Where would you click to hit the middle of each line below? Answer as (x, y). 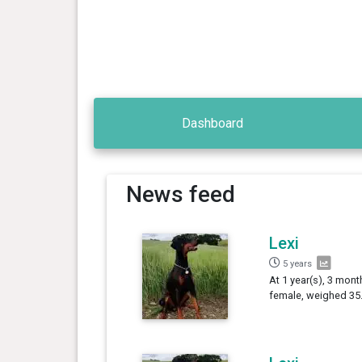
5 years (297, 263)
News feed (180, 194)
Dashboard (213, 123)
